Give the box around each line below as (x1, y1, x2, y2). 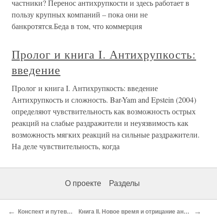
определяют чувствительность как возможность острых (12, 106, 196, 117)
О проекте (65, 179, 101, 188)
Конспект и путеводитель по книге (67, 208, 73, 215)
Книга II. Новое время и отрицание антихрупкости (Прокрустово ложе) (183, 208, 189, 215)
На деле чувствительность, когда (12, 141, 120, 152)
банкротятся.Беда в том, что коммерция (12, 21, 142, 31)
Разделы (109, 179, 140, 188)
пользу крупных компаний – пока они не (12, 9, 148, 20)
